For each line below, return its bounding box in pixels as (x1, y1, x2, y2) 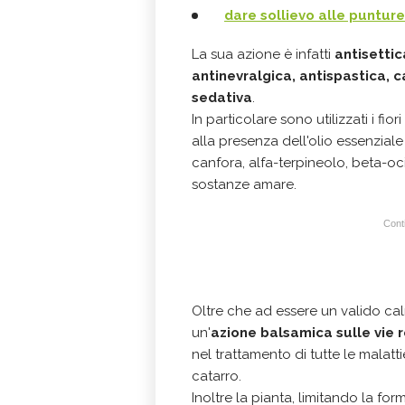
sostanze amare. (192, 175, 297, 193)
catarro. (192, 367, 241, 384)
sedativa (192, 89, 252, 106)
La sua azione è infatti (192, 45, 334, 62)
